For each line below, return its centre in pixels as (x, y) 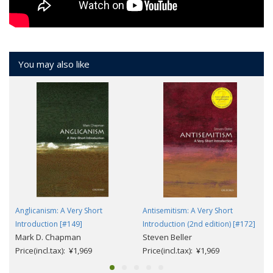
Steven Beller (167, 237)
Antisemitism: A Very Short (188, 210)
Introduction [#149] (49, 224)
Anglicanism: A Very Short (59, 210)
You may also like (54, 64)
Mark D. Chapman (48, 237)
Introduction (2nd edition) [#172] (199, 224)
